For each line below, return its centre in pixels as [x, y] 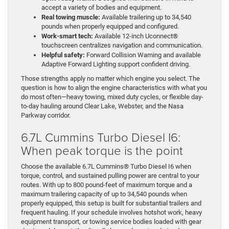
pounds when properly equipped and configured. [110, 26]
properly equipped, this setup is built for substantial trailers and [111, 203]
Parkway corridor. [46, 115]
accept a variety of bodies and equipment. [101, 7]
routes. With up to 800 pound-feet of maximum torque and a [107, 185]
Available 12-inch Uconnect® [135, 36]
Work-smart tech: [67, 36]
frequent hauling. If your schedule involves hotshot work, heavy [111, 212]
